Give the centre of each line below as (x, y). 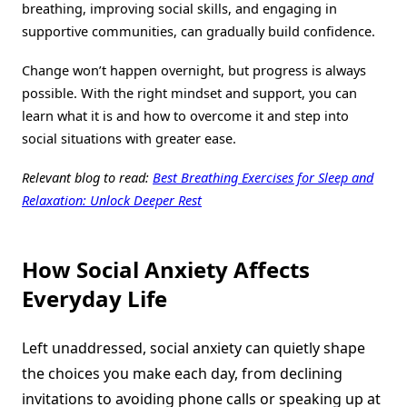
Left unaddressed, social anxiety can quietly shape (194, 347)
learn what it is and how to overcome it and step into (185, 115)
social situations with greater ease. (129, 138)
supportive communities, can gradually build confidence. (199, 30)
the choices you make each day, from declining (182, 373)
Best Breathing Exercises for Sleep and (263, 177)
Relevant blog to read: (87, 177)
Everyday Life (94, 298)
